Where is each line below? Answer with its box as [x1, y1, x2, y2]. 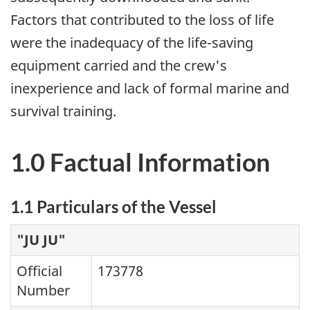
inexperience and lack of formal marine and [10, 79, 289, 98]
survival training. [10, 102, 116, 121]
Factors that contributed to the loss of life [10, 10, 274, 30]
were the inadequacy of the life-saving [10, 33, 253, 53]
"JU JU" [17, 230, 66, 249]
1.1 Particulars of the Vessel [10, 197, 217, 217]
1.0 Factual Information [10, 147, 270, 178]
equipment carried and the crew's [10, 56, 227, 75]
